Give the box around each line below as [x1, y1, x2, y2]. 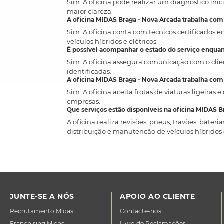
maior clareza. [67, 7, 113, 15]
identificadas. [67, 67, 112, 75]
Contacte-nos [120, 207, 162, 215]
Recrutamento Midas [9, 207, 73, 215]
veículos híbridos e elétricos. [67, 37, 158, 45]
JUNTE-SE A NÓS [9, 192, 74, 201]
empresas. [67, 97, 101, 105]
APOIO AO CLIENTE [120, 192, 195, 201]
